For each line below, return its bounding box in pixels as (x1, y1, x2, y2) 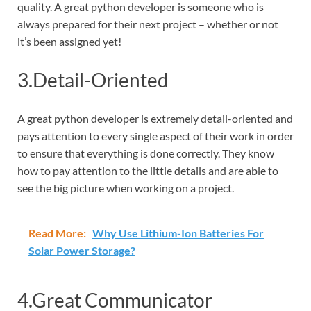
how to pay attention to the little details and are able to (17, 163, 278, 177)
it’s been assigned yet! (17, 34, 121, 48)
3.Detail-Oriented (17, 67, 169, 92)
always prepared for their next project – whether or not (17, 17, 278, 31)
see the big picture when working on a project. (17, 180, 234, 194)
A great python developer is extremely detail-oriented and (17, 111, 293, 125)
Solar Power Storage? (28, 243, 135, 257)
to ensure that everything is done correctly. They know (17, 146, 274, 160)
